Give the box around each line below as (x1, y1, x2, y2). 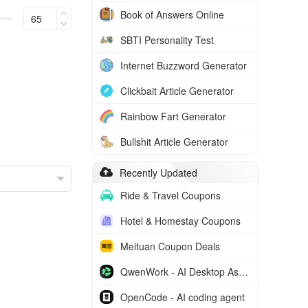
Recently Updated (120, 166, 197, 179)
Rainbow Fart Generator (120, 109, 226, 123)
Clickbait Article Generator (120, 84, 234, 98)
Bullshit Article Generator (120, 135, 228, 148)
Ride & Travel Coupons (120, 188, 221, 202)
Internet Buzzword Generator (120, 58, 247, 72)
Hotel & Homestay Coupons (120, 214, 241, 228)
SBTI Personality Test (120, 33, 214, 47)
